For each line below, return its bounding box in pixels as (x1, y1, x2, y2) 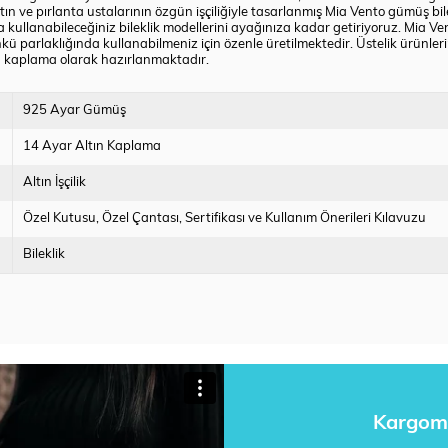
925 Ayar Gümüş (23, 104, 127, 118)
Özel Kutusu (23, 212, 97, 226)
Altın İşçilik (23, 176, 87, 190)
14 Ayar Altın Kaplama (23, 140, 162, 154)
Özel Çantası (102, 212, 180, 226)
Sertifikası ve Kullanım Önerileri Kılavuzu (185, 212, 427, 226)
